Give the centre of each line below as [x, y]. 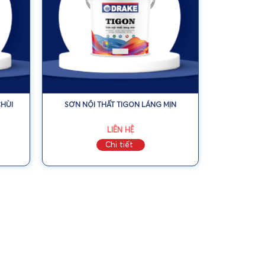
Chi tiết [119, 144]
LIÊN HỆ [120, 129]
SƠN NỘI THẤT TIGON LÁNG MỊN [120, 104]
